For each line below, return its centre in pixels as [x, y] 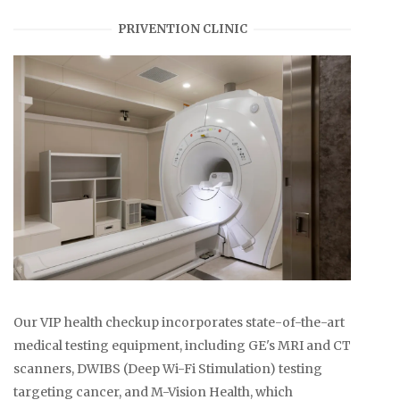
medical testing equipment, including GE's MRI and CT [182, 345]
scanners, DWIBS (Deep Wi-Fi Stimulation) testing [168, 368]
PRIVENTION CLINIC [182, 29]
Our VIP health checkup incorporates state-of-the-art [179, 322]
